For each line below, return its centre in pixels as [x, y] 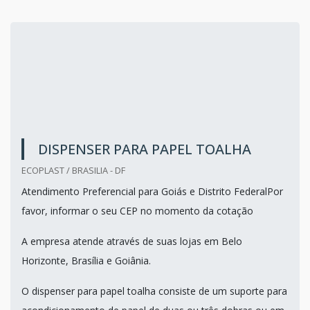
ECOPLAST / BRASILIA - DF [73, 170]
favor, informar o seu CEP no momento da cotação [137, 210]
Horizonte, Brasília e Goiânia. [86, 260]
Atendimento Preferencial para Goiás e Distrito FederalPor [152, 191]
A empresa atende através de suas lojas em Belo [132, 241]
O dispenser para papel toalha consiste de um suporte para [154, 291]
